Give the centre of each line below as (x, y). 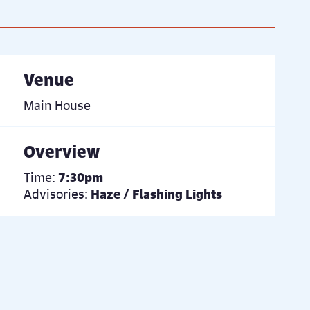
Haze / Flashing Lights (156, 194)
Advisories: (56, 194)
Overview (62, 152)
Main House (57, 105)
